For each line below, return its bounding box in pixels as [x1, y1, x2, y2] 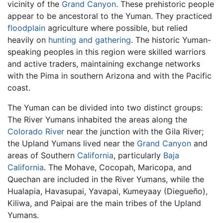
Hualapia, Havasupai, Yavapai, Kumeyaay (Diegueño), [7, 186, 208, 196]
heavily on [7, 34, 48, 45]
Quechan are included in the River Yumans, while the [7, 174, 204, 184]
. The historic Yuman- [131, 34, 211, 45]
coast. [7, 82, 30, 93]
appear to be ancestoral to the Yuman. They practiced [7, 10, 212, 21]
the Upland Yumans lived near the [7, 138, 137, 148]
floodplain [7, 22, 45, 33]
